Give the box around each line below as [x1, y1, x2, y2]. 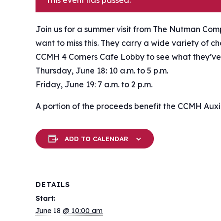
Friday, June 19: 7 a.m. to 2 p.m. [36, 79, 152, 89]
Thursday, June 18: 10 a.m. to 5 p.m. [36, 66, 168, 75]
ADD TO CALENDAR [65, 135, 128, 143]
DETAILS [36, 180, 70, 189]
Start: [36, 194, 56, 203]
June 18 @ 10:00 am [36, 206, 103, 215]
